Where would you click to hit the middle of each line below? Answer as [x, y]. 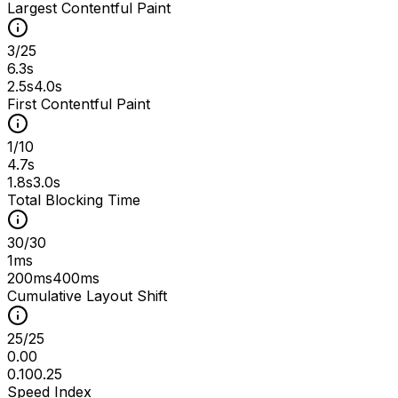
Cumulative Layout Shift [87, 295]
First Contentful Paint [79, 103]
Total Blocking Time [74, 199]
